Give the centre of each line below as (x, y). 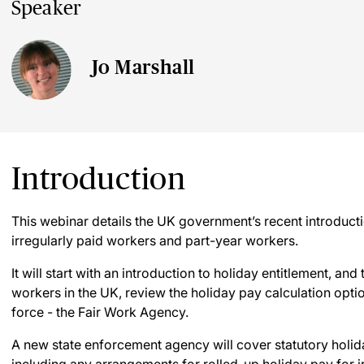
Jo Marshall (143, 67)
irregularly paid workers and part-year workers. (155, 240)
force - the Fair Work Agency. (100, 312)
